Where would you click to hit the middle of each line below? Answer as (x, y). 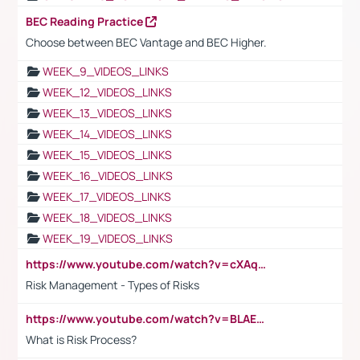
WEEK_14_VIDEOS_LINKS (107, 133)
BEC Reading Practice (86, 21)
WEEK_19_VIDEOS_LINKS (108, 238)
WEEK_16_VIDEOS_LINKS (108, 175)
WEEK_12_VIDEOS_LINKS (107, 92)
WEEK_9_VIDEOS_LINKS (106, 71)
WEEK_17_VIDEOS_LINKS (107, 196)
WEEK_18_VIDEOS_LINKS (107, 217)
